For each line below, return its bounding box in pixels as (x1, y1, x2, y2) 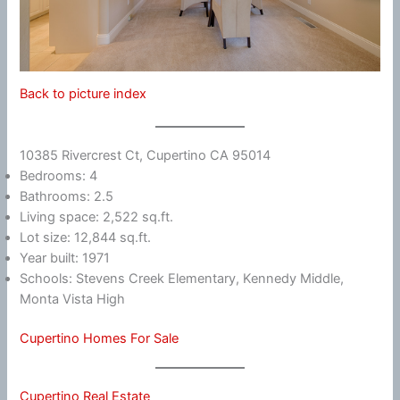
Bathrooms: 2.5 (20, 187, 114, 204)
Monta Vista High (20, 290, 126, 307)
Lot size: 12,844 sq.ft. (20, 229, 152, 246)
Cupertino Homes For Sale (20, 330, 179, 347)
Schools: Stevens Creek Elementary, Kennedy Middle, (20, 270, 345, 287)
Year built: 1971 (20, 249, 111, 266)
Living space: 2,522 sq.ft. (20, 208, 174, 225)
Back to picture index (20, 86, 147, 103)
